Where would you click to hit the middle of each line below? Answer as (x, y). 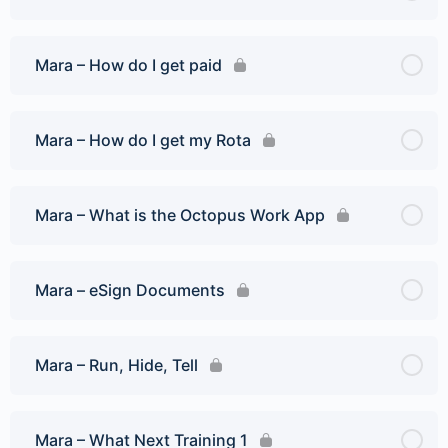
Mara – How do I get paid (128, 64)
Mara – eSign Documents (130, 289)
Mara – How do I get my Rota (143, 139)
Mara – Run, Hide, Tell (116, 364)
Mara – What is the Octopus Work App (180, 214)
